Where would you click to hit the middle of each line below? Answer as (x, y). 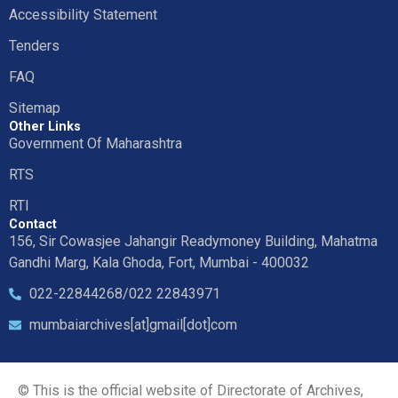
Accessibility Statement (83, 14)
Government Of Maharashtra (96, 143)
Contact (33, 224)
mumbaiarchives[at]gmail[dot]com (133, 324)
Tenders (34, 45)
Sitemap (35, 107)
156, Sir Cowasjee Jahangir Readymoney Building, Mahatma (193, 241)
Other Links (45, 126)
